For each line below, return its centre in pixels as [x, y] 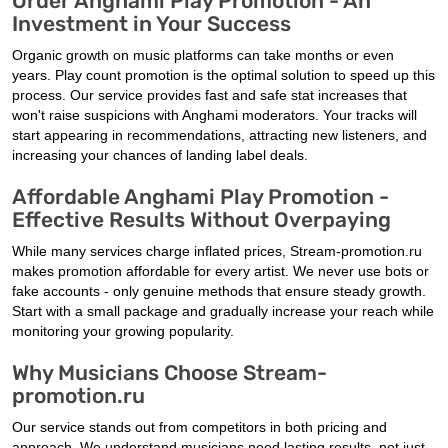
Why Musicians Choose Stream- [169, 373]
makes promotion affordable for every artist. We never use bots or [220, 271]
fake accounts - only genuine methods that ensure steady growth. [219, 291]
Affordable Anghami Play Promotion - [200, 197]
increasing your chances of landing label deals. [160, 155]
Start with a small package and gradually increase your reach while [223, 311]
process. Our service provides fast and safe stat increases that [209, 95]
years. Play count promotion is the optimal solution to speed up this [223, 75]
